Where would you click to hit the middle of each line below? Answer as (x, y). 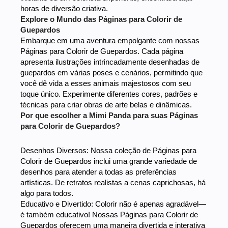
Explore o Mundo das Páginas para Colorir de (101, 19)
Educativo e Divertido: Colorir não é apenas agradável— (113, 204)
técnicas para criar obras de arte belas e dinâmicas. (106, 104)
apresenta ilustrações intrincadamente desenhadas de (110, 62)
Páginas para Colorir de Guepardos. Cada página (102, 51)
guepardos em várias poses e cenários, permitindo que (111, 72)
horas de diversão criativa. (64, 8)
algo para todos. (47, 193)
